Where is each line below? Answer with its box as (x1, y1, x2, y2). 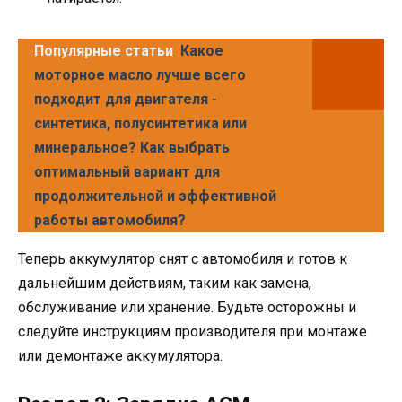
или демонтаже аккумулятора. (18, 347, 223, 365)
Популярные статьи (34, 42, 173, 60)
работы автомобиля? (34, 212, 186, 230)
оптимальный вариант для (34, 163, 220, 181)
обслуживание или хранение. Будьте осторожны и (18, 299, 356, 317)
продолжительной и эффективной (34, 188, 276, 205)
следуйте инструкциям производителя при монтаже (18, 323, 367, 341)
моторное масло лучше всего (34, 66, 246, 84)
